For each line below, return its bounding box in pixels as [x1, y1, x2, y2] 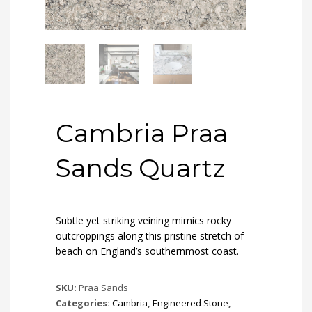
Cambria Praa [56, 118, 228, 149]
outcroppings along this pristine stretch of [56, 229, 244, 243]
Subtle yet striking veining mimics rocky [56, 214, 231, 228]
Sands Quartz [56, 153, 225, 184]
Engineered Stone [153, 297, 228, 310]
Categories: [56, 297, 112, 310]
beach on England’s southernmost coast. [56, 244, 239, 258]
